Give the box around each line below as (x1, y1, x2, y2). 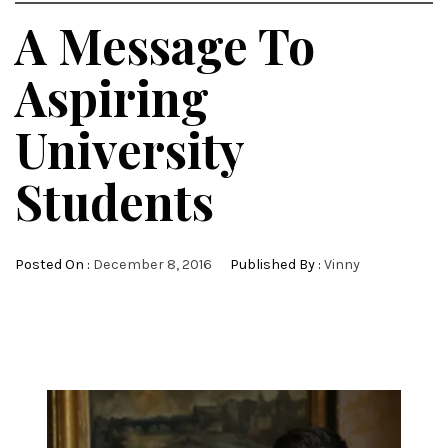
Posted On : (15, 255, 93, 273)
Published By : (227, 255, 324, 273)
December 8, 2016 (93, 255, 212, 273)
